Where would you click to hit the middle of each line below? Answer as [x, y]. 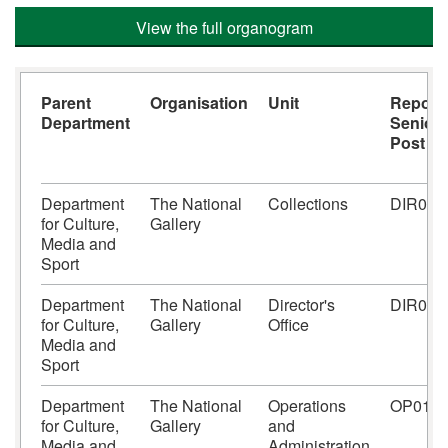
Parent [66, 102]
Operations [307, 405]
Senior [415, 122]
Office [288, 324]
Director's [301, 304]
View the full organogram [224, 27]
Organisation [199, 102]
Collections [308, 203]
